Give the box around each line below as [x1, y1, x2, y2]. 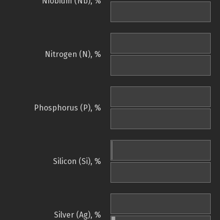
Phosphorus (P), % [34, 103, 101, 113]
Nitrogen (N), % [45, 50, 101, 59]
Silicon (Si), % [53, 157, 101, 166]
